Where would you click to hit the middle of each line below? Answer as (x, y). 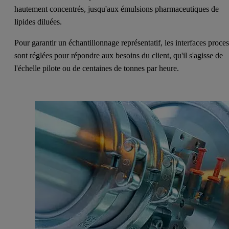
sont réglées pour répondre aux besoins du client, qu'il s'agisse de (119, 55)
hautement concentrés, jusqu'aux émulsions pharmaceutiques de (117, 9)
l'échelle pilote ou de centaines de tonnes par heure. (98, 68)
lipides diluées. (39, 21)
